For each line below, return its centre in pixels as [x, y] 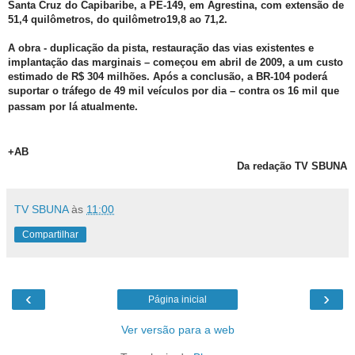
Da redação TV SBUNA [292, 166]
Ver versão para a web [177, 330]
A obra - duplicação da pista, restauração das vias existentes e [161, 48]
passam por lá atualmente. [73, 107]
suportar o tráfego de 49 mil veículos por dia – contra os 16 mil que [174, 91]
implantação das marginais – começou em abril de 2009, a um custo [176, 63]
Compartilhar [50, 235]
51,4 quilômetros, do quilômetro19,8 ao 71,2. [118, 20]
